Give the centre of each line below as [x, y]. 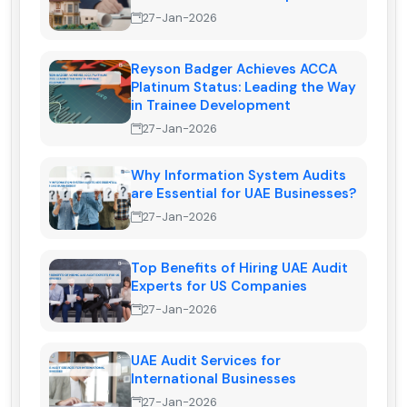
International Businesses [213, 379]
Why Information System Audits [238, 176]
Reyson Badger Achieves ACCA [234, 69]
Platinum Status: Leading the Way [243, 88]
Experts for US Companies [219, 287]
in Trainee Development [211, 106]
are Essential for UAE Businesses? [243, 194]
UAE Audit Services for [206, 361]
